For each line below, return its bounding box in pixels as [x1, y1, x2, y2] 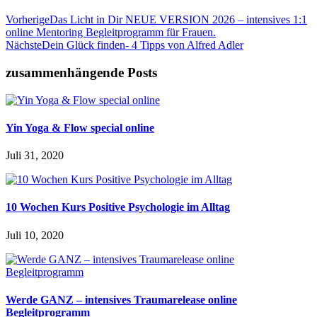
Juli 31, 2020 [6, 149, 64, 162]
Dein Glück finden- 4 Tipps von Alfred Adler [42, 39, 243, 52]
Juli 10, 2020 [6, 229, 64, 241]
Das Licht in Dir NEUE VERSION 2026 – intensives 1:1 [50, 13, 307, 26]
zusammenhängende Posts [6, 64, 157, 80]
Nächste [6, 39, 42, 52]
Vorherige [6, 13, 50, 26]
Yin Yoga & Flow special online [6, 121, 154, 134]
